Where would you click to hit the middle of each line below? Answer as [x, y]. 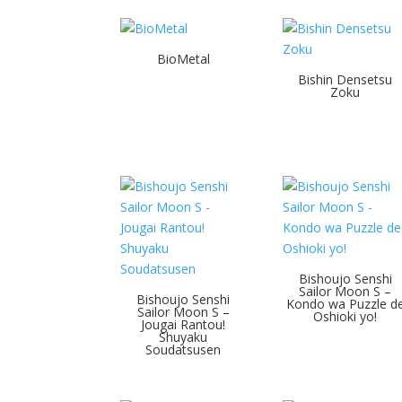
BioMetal [183, 59]
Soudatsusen [184, 350]
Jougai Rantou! [184, 324]
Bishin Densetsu [345, 80]
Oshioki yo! [345, 316]
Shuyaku [184, 337]
